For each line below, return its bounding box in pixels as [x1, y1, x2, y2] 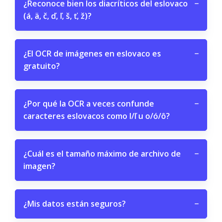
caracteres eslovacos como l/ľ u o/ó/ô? [23, 111, 170, 121]
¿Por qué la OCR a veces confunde [23, 98, 154, 109]
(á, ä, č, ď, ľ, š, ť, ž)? [23, 10, 92, 21]
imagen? [23, 161, 55, 171]
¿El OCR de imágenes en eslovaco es [23, 48, 161, 59]
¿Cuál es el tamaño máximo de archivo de [23, 148, 181, 159]
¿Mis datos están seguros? [23, 198, 126, 209]
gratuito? [23, 60, 60, 71]
